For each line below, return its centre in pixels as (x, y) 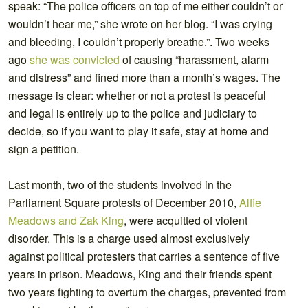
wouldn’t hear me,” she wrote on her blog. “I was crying (140, 23)
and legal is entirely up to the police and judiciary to (133, 113)
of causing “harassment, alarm (194, 59)
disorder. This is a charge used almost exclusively (129, 238)
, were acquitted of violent (186, 220)
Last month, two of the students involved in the (120, 184)
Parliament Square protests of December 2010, (124, 202)
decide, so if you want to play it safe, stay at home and (139, 131)
